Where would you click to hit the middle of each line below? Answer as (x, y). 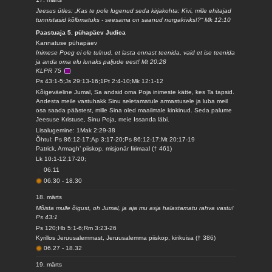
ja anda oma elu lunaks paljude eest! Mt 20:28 (101, 62)
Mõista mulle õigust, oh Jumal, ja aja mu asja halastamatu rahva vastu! (135, 208)
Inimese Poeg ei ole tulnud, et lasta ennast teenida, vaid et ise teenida (136, 53)
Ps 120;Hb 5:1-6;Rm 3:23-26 (76, 228)
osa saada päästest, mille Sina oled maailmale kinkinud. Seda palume (134, 110)
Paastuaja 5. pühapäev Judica (81, 32)
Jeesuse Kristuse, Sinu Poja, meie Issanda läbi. (103, 119)
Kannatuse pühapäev (67, 43)
